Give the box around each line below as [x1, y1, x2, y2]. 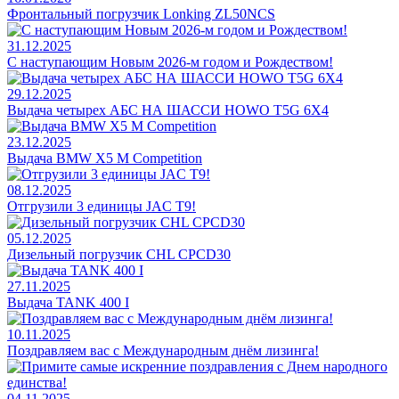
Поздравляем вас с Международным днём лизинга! [7, 342, 319, 358]
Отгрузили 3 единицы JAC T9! [7, 198, 196, 214]
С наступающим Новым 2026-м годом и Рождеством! [7, 53, 333, 69]
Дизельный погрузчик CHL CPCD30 [7, 246, 231, 262]
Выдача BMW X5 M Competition [7, 150, 202, 166]
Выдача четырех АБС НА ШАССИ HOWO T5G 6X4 [7, 102, 329, 118]
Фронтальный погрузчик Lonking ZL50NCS [7, 5, 275, 21]
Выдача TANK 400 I [7, 294, 129, 310]
